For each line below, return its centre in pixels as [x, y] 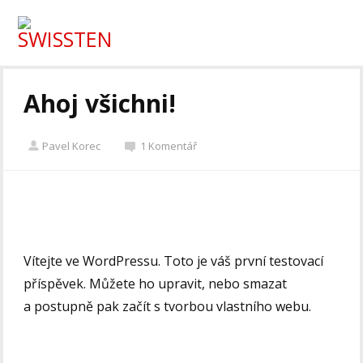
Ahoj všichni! [100, 104]
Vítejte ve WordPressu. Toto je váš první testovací [174, 261]
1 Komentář [169, 146]
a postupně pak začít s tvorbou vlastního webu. [168, 307]
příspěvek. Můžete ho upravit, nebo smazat [156, 284]
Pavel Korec [72, 146]
